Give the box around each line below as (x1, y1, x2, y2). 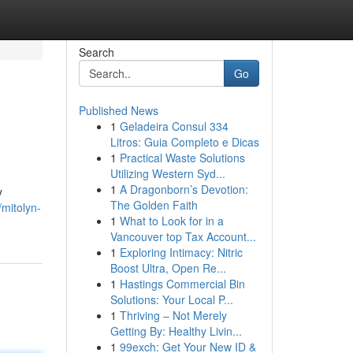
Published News (78, 102, 158, 118)
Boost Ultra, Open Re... (110, 260, 226, 276)
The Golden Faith (110, 197, 198, 213)
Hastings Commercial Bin (119, 276, 245, 292)
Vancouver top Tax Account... (110, 229, 256, 244)
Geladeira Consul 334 (119, 118, 229, 134)
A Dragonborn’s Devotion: (119, 181, 248, 197)
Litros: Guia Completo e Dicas (110, 134, 259, 150)
